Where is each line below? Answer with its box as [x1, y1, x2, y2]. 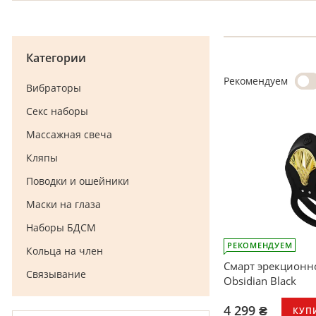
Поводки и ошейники [26, 174, 129, 188]
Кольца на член [26, 244, 103, 257]
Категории [26, 50, 86, 66]
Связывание [26, 267, 86, 281]
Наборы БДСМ [26, 221, 96, 234]
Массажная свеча [26, 128, 112, 141]
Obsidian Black [224, 274, 296, 288]
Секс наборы [26, 104, 88, 118]
